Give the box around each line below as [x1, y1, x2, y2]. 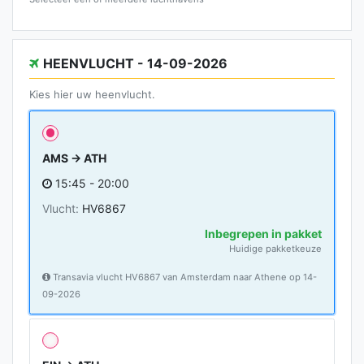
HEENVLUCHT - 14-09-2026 [43, 55, 227, 72]
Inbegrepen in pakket [205, 226, 322, 240]
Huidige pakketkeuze [229, 242, 322, 254]
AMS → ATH [42, 150, 106, 165]
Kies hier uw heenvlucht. [29, 88, 155, 102]
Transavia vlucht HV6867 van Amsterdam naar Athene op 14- [50, 271, 317, 283]
